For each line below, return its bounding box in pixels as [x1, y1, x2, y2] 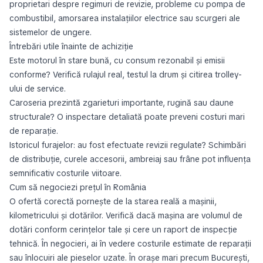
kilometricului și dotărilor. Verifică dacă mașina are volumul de [9, 210, 242, 221]
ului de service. [9, 83, 66, 94]
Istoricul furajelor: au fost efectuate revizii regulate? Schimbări [9, 140, 246, 150]
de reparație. [9, 126, 58, 136]
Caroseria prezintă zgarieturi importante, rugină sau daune [9, 97, 234, 108]
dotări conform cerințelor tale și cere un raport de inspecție [9, 224, 237, 235]
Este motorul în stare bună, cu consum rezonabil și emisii [9, 55, 225, 66]
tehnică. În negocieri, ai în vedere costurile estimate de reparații [9, 238, 251, 249]
